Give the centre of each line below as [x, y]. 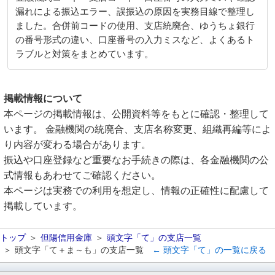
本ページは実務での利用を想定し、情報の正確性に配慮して [136, 191]
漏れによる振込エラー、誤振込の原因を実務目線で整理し [135, 12]
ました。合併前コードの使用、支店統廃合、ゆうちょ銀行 [135, 26]
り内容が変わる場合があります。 [77, 145]
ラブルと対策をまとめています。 [84, 54]
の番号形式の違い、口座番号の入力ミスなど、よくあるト [135, 40]
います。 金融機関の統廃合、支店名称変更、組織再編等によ [137, 129]
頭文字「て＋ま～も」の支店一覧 [79, 250]
